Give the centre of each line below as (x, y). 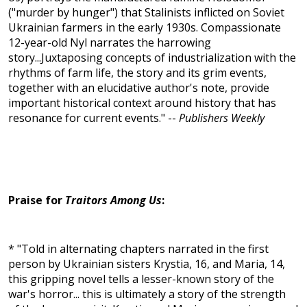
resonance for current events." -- (94, 118)
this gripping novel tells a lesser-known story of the (141, 279)
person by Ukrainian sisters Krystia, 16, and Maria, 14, (147, 264)
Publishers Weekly (222, 118)
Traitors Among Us (113, 200)
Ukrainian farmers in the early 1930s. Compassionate (145, 28)
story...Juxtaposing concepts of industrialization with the (152, 58)
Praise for (37, 200)
